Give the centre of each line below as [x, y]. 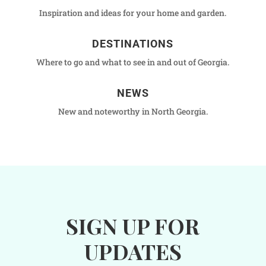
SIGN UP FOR [133, 225]
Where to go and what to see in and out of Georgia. [133, 62]
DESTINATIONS [133, 43]
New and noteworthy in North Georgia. [133, 111]
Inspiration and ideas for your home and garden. [133, 12]
